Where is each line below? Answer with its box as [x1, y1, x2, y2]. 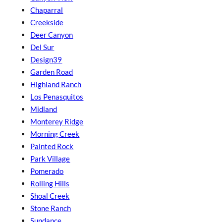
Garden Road [30, 67, 73, 76]
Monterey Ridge [30, 116, 84, 126]
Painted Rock [30, 141, 74, 151]
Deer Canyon [30, 30, 73, 39]
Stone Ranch [30, 203, 71, 213]
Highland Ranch [30, 79, 82, 89]
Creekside [30, 17, 64, 27]
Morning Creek [30, 129, 80, 138]
